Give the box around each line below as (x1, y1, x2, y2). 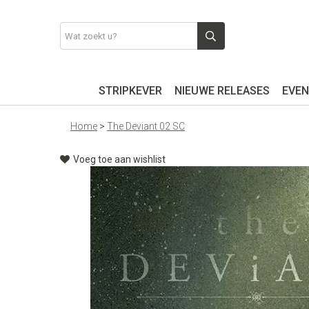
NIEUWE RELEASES (174, 84, 270, 97)
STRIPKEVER (98, 84, 162, 97)
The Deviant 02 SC (107, 121, 185, 132)
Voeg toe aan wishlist (73, 154, 166, 165)
